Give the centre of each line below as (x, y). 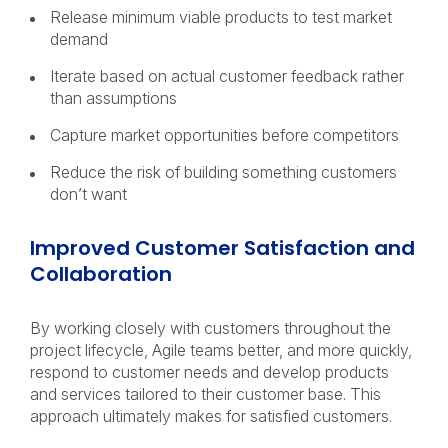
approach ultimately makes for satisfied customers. (215, 416)
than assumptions (115, 98)
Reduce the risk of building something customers (223, 172)
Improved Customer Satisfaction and (222, 248)
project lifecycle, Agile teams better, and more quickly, (221, 350)
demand (81, 39)
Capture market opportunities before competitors (226, 135)
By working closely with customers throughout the (210, 328)
